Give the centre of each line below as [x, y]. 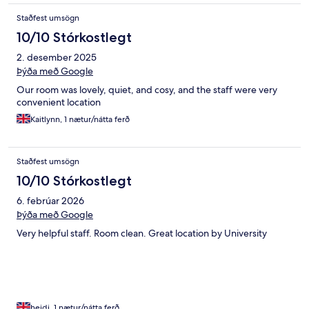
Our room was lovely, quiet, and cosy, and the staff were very [147, 90]
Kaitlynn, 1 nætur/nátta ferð [80, 120]
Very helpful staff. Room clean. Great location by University [142, 233]
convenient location [59, 102]
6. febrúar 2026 [50, 201]
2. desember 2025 [57, 58]
